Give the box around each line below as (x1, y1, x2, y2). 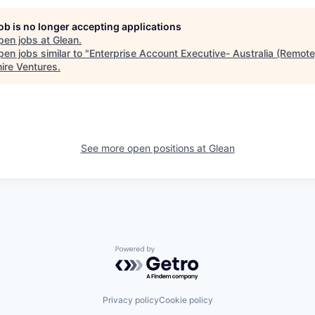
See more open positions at (80, 142, 209, 154)
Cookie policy (158, 295, 213, 305)
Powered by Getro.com (115, 245, 238, 260)
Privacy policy (102, 295, 159, 305)
